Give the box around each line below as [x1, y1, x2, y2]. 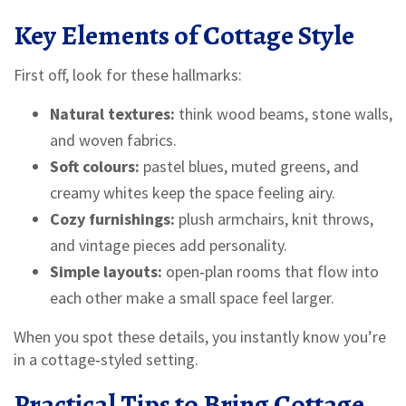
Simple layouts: [50, 261, 162, 282]
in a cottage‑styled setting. [14, 349, 198, 370]
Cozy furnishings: [50, 208, 175, 229]
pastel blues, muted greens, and [140, 156, 359, 177]
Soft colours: [50, 156, 140, 177]
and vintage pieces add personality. [50, 235, 287, 256]
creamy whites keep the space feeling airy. [50, 182, 335, 203]
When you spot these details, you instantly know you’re [14, 326, 386, 347]
